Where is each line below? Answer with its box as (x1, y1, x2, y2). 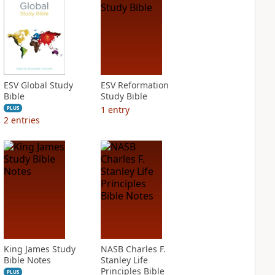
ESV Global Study (3, 79, 73, 91)
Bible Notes (3, 254, 51, 266)
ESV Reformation (100, 79, 169, 91)
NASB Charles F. (100, 243, 166, 255)
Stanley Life (100, 254, 148, 266)
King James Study (3, 243, 76, 255)
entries (10, 114, 40, 126)
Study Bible (100, 90, 147, 102)
